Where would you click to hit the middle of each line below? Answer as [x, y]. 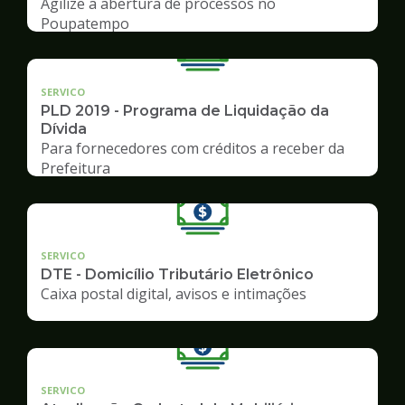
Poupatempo [85, 23]
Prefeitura [75, 168]
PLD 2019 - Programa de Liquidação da [185, 110]
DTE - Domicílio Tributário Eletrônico [177, 274]
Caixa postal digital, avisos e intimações [174, 293]
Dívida [64, 128]
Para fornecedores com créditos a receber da [193, 148]
